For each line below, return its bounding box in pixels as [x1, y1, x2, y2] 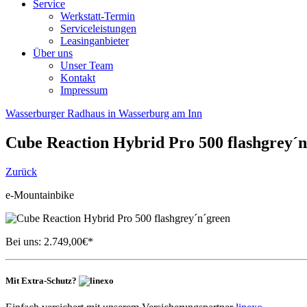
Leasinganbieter [60, 35, 129, 47]
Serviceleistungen [60, 23, 136, 34]
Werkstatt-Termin [60, 10, 135, 22]
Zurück [5, 165, 37, 177]
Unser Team [60, 60, 113, 71]
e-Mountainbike [5, 188, 74, 201]
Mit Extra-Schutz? [5, 275, 79, 286]
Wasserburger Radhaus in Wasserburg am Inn [5, 108, 202, 119]
